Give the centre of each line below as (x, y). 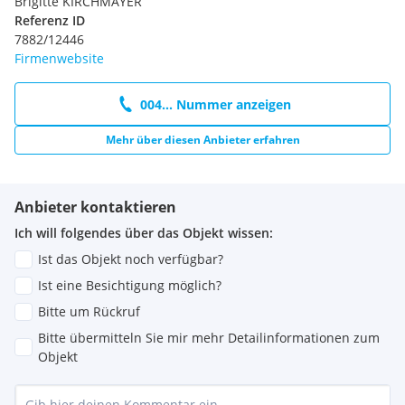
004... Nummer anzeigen (215, 104)
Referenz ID (50, 21)
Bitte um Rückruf (89, 312)
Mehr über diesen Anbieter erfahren (202, 140)
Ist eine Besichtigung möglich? (130, 286)
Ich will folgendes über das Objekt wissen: (144, 233)
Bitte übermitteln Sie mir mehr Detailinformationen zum (209, 338)
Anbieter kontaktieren (95, 207)
